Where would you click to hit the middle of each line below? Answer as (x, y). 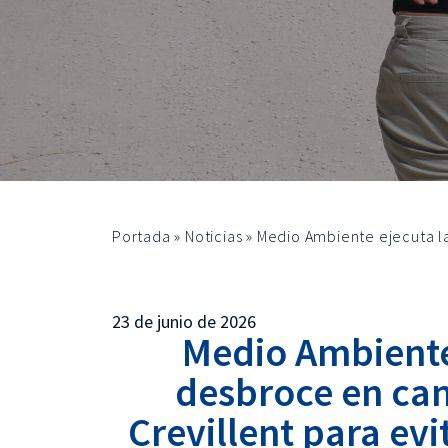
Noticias (214, 236)
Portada (141, 236)
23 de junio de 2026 (184, 321)
